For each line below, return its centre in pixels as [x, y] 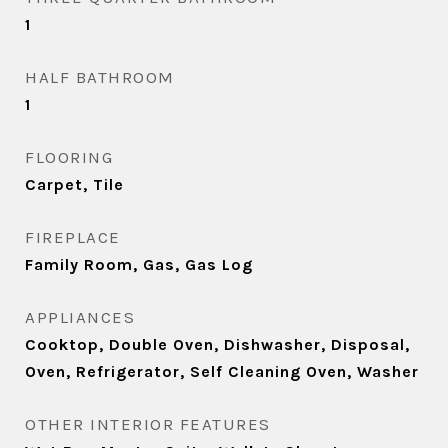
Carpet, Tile [74, 184]
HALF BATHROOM [100, 77]
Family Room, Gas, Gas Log [139, 264]
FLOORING [69, 157]
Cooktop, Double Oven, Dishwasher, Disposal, [217, 344]
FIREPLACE [73, 237]
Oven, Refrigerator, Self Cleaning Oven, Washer [222, 371]
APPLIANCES [80, 317]
